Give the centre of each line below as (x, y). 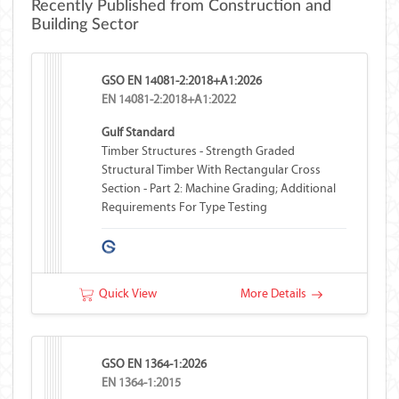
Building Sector (85, 25)
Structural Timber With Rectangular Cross (212, 170)
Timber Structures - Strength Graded (199, 151)
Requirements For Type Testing (185, 207)
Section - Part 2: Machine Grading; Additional (219, 188)
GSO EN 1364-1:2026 (155, 364)
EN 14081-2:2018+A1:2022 (169, 99)
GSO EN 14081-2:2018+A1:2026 (182, 81)
